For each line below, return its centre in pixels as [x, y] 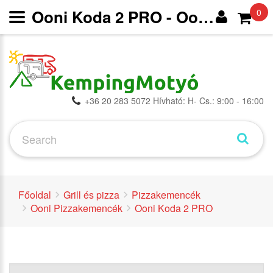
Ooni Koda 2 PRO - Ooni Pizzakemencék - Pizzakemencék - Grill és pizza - [206, 17]
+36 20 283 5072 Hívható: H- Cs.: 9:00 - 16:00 [174, 101]
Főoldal [35, 195]
